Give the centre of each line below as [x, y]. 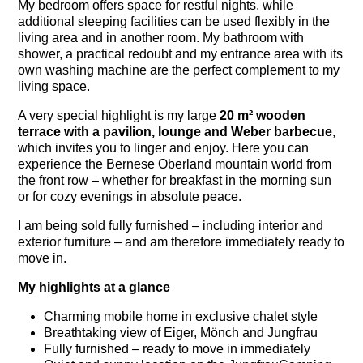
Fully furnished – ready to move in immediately [177, 348]
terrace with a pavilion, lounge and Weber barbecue [175, 131]
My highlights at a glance [94, 287]
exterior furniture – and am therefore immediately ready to [181, 241]
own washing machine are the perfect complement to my [179, 70]
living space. [54, 86]
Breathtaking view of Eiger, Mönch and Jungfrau [181, 332]
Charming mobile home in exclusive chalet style [181, 316]
